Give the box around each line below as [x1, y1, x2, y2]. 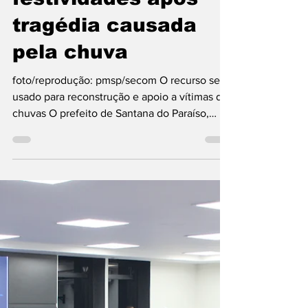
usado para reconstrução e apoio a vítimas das [12, 128, 232, 140]
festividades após [12, 25, 198, 46]
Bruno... [12, 161, 49, 173]
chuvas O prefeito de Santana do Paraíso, [12, 144, 49, 156]
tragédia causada [12, 52, 197, 73]
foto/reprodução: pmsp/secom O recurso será [12, 111, 229, 123]
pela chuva [12, 78, 128, 100]
